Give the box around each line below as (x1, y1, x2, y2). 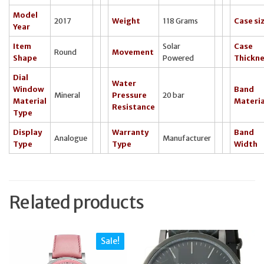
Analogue (54, 133, 87, 143)
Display (13, 127, 42, 137)
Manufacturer (163, 133, 211, 143)
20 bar (163, 90, 184, 100)
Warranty (112, 127, 148, 137)
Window (13, 84, 44, 94)
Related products (9, 191, 144, 214)
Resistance (112, 101, 155, 111)
